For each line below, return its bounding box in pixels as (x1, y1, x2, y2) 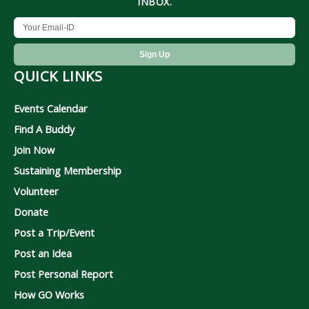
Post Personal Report (14, 267, 113, 281)
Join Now (14, 143, 54, 157)
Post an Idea (14, 246, 72, 261)
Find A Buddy (14, 122, 74, 137)
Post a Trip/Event (14, 226, 94, 240)
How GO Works (14, 288, 84, 302)
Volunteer (14, 184, 59, 199)
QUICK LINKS (14, 66, 103, 86)
